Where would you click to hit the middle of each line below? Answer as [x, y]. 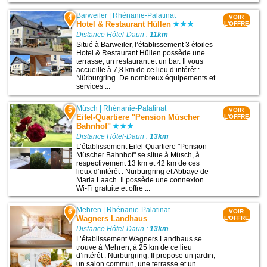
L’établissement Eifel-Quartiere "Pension [142, 146]
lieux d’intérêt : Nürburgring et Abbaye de [143, 171]
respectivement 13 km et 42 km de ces [138, 163]
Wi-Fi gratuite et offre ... [114, 188]
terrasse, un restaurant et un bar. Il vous [140, 62]
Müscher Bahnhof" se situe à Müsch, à [138, 155]
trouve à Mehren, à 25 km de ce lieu [134, 247]
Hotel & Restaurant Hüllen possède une [141, 53]
